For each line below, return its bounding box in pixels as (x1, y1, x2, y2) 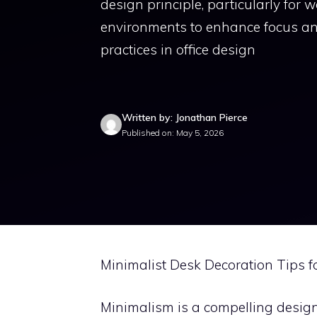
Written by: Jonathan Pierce (122, 110, 248, 124)
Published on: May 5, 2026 (122, 127, 224, 138)
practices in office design (100, 41, 255, 58)
